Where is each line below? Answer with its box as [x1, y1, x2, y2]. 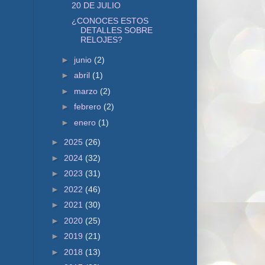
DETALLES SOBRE [80, 25, 153, 35]
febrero [73, 102, 104, 111]
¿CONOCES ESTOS [71, 16, 148, 25]
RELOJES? [80, 35, 122, 44]
